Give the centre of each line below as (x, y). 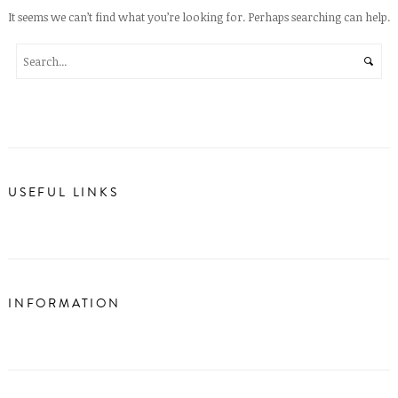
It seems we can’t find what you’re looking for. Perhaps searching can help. (199, 16)
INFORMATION (64, 303)
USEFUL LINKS (64, 192)
